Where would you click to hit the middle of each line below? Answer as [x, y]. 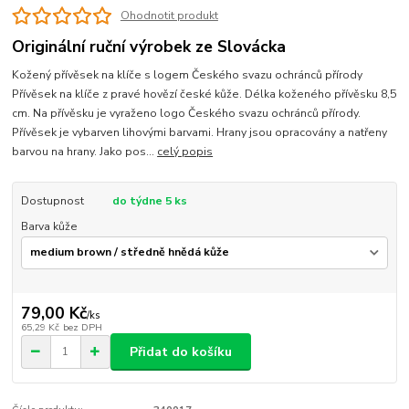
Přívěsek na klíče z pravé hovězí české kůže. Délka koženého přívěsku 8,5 [204, 94]
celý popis [185, 152]
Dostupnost [52, 201]
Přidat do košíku [181, 351]
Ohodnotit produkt [169, 16]
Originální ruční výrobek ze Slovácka [149, 47]
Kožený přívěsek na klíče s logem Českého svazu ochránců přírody [190, 75]
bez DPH [82, 328]
